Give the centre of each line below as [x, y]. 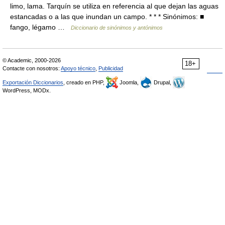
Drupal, [162, 82]
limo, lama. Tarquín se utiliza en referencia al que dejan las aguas [114, 6]
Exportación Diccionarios [33, 82]
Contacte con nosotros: [32, 68]
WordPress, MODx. [27, 90]
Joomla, [129, 82]
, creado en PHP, [85, 82]
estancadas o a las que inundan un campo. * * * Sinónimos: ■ [107, 17]
